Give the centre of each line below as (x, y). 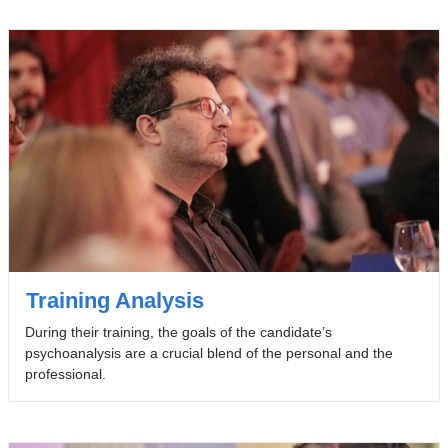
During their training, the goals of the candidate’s (178, 332)
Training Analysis (114, 301)
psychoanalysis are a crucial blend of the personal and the (208, 353)
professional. (65, 374)
